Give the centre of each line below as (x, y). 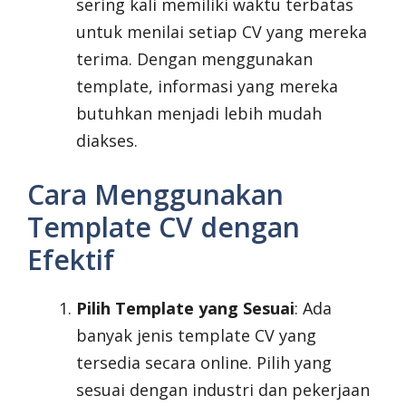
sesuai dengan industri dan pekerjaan (223, 390)
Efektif (71, 260)
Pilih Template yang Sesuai (185, 309)
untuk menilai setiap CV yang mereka (222, 32)
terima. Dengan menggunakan (194, 59)
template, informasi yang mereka (207, 87)
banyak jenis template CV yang (196, 336)
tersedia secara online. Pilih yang (204, 363)
